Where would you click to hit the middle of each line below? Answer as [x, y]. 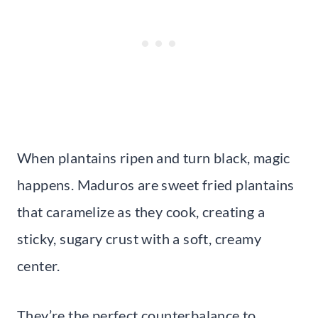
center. [39, 266]
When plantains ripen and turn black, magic [154, 158]
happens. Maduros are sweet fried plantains [156, 185]
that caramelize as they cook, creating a [141, 212]
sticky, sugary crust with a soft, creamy [139, 239]
